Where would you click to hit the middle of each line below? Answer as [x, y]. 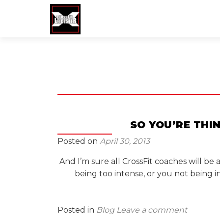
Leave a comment [152, 210]
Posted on [79, 141]
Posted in [77, 210]
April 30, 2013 [125, 141]
